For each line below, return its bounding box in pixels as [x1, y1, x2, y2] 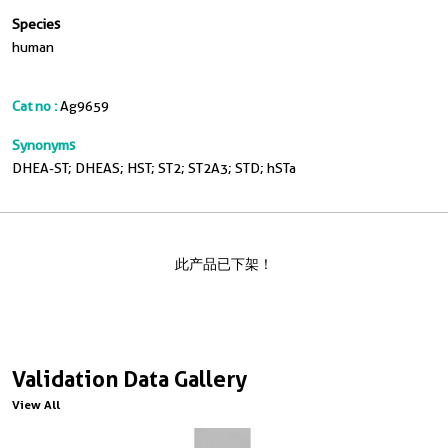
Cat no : [12, 98, 57, 114]
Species [12, 16, 60, 32]
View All [12, 397, 60, 412]
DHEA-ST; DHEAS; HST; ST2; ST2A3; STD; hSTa [12, 160, 296, 176]
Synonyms [12, 137, 75, 153]
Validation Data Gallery [12, 366, 247, 392]
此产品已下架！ [175, 256, 273, 272]
